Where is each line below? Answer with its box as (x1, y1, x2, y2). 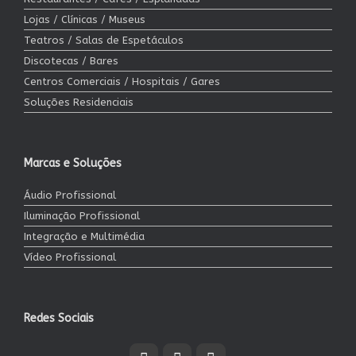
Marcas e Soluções (24, 156, 122, 170)
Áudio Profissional (24, 188, 116, 201)
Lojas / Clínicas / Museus (24, 13, 145, 25)
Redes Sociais (24, 311, 94, 325)
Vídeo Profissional (24, 250, 116, 263)
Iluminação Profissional (24, 209, 140, 222)
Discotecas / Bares (24, 54, 118, 67)
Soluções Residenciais (24, 95, 133, 108)
